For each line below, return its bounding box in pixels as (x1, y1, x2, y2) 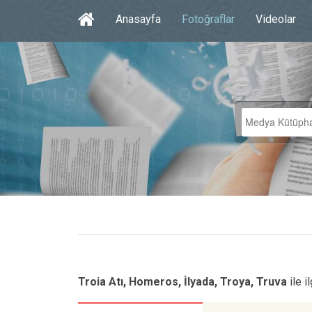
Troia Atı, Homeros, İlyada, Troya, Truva (78, 275, 287, 288)
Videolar (256, 13, 296, 26)
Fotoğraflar (182, 13, 235, 26)
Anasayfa (116, 13, 161, 26)
